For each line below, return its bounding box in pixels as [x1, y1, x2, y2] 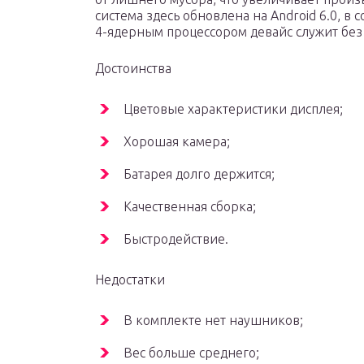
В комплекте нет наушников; [123, 313, 303, 328]
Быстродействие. [123, 232, 228, 247]
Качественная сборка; [123, 199, 256, 214]
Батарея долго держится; [123, 167, 275, 182]
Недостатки [95, 272, 165, 288]
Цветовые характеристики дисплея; [123, 102, 343, 117]
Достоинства [95, 61, 171, 76]
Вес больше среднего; [123, 345, 259, 361]
